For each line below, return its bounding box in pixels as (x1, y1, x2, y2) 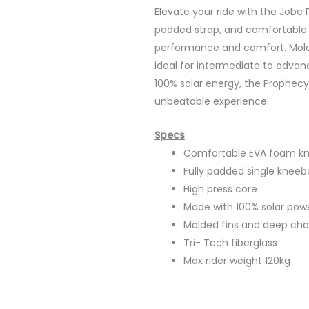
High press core (183, 181, 257, 196)
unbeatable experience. (154, 94, 269, 109)
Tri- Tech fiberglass (183, 235, 277, 250)
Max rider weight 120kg (183, 253, 290, 268)
